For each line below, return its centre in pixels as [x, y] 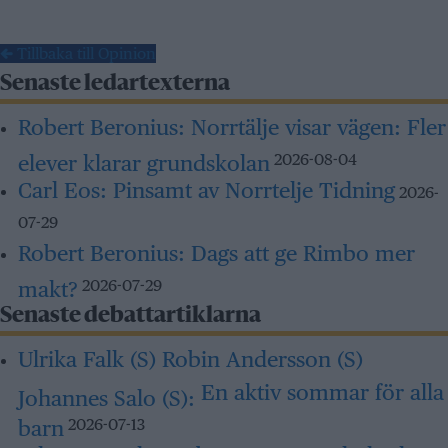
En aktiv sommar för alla [319, 392]
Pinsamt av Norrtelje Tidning [251, 190]
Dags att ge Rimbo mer [300, 253]
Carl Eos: [62, 190]
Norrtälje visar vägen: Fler [315, 127]
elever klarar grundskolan [144, 159]
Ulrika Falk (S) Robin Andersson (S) [190, 359]
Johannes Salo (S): [106, 394]
